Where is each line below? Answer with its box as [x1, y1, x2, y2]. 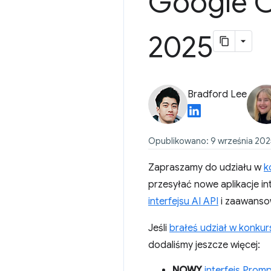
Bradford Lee [188, 88, 247, 100]
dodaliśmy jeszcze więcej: [148, 239, 260, 251]
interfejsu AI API [148, 195, 218, 207]
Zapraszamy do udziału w [148, 162, 264, 174]
